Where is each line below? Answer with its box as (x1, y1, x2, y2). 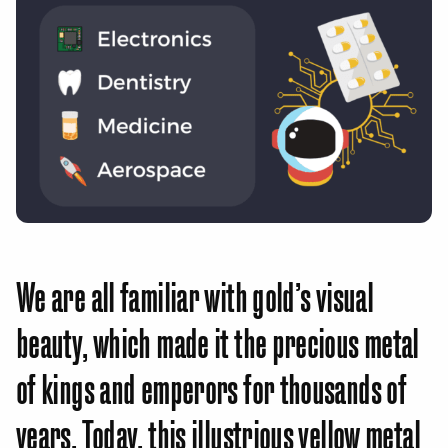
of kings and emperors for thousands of (16, 360, 407, 412)
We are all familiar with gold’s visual (16, 268, 374, 320)
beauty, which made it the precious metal (16, 314, 419, 366)
